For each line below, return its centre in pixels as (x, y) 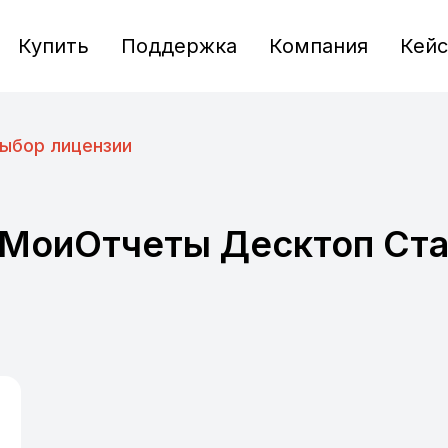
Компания (318, 46)
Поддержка (178, 46)
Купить (53, 46)
